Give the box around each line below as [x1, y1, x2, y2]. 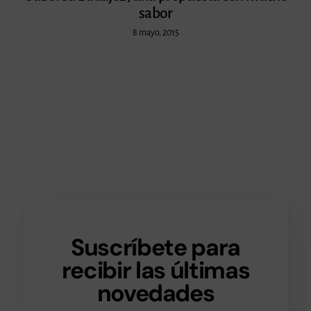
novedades [96, 278, 215, 309]
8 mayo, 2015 [132, 28, 179, 38]
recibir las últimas [61, 255, 250, 286]
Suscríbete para [71, 232, 240, 263]
